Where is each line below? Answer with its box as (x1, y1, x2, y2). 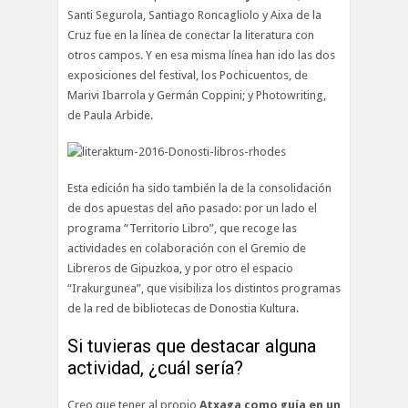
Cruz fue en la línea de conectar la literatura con (67, 28, 314, 42)
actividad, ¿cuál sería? (67, 357, 243, 379)
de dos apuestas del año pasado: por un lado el (67, 201, 317, 215)
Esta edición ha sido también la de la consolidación (67, 181, 331, 195)
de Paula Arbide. (67, 108, 153, 122)
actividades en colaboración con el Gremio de (67, 241, 306, 255)
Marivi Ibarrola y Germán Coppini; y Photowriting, (67, 88, 326, 102)
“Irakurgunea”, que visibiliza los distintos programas (67, 281, 341, 295)
